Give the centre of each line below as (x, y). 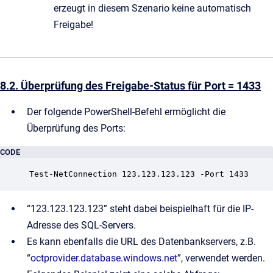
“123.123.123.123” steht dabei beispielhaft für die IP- (140, 208)
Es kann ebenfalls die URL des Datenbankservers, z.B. (141, 241)
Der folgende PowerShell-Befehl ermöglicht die (126, 112)
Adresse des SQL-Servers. (81, 225)
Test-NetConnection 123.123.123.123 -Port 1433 (139, 174)
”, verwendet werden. (221, 258)
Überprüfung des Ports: (76, 128)
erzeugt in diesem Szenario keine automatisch (152, 8)
